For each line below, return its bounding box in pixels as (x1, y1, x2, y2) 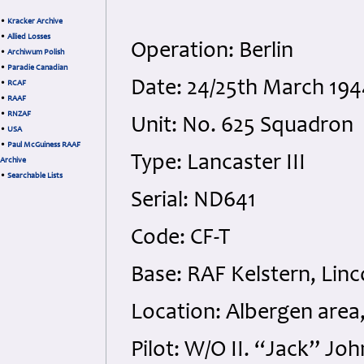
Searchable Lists (7, 172, 63, 180)
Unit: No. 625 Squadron (131, 115, 353, 138)
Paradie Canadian (7, 64, 67, 72)
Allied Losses (7, 33, 50, 41)
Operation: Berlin (131, 41, 293, 63)
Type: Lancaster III (131, 153, 305, 175)
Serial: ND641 (131, 190, 256, 213)
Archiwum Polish (7, 49, 64, 57)
